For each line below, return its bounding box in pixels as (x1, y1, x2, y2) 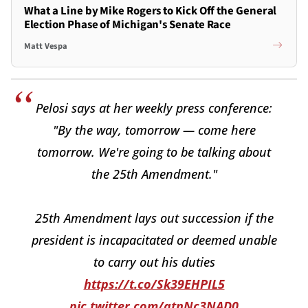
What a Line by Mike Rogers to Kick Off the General (23, 2, 277, 19)
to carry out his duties (93, 253, 215, 270)
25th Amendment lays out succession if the (34, 209, 274, 226)
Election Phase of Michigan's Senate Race (23, 16, 232, 33)
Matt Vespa (23, 40, 67, 52)
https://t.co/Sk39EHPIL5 (83, 275, 225, 292)
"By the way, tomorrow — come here (52, 121, 256, 138)
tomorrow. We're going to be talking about (37, 143, 271, 160)
